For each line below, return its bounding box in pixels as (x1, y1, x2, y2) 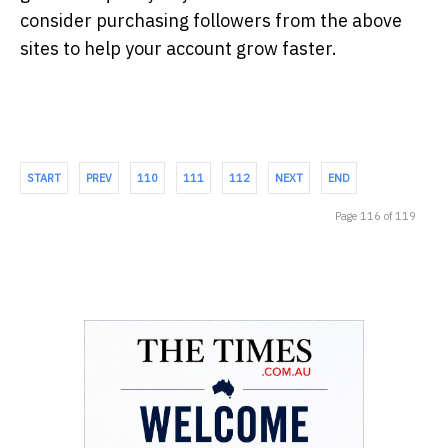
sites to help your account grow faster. (20, 37, 337, 61)
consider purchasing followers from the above (20, 9, 402, 33)
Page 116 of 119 (335, 209, 416, 224)
